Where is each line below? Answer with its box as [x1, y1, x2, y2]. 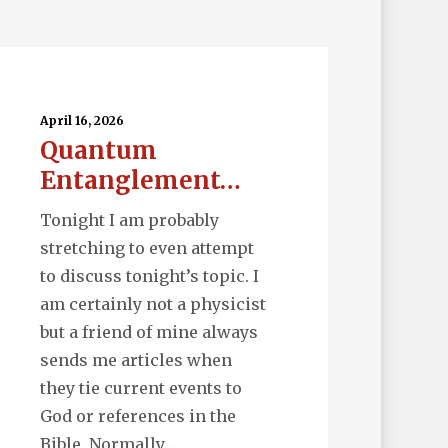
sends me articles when [39, 350, 232, 371]
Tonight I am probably [39, 210, 219, 231]
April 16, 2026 [39, 113, 124, 129]
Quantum [39, 135, 157, 167]
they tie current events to [39, 378, 242, 399]
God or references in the [39, 406, 236, 427]
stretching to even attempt [39, 238, 254, 259]
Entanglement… [39, 165, 241, 197]
